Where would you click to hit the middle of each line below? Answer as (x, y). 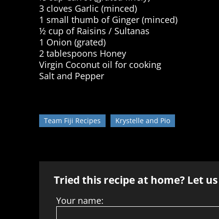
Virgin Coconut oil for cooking (100, 65)
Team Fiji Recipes (72, 121)
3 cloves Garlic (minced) (88, 9)
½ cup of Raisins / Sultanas (94, 31)
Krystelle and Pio (143, 121)
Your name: (80, 201)
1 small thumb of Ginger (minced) (108, 20)
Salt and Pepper (72, 76)
